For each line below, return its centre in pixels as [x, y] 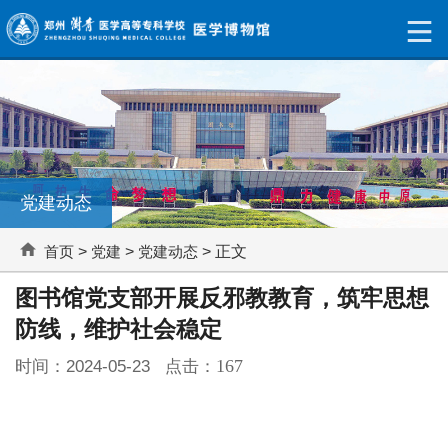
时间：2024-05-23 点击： [115, 366]
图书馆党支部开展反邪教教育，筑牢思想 [222, 298]
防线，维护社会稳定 [118, 329]
